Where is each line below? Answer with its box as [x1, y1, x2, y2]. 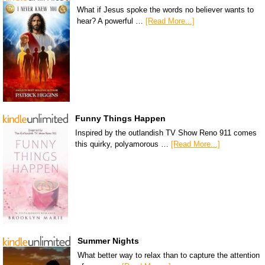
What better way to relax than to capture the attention [77, 251, 260, 260]
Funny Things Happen [75, 114, 166, 124]
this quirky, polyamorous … [75, 140, 171, 149]
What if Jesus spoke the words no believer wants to [77, 5, 254, 15]
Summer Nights [77, 236, 139, 246]
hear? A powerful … [77, 17, 146, 26]
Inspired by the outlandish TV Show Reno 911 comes [75, 128, 257, 138]
